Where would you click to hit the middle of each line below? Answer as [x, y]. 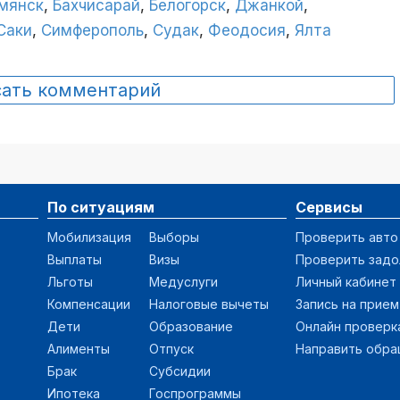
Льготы [70, 281]
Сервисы [329, 207]
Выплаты [75, 259]
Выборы [174, 237]
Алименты [79, 348]
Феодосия [247, 31]
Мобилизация [89, 237]
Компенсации [89, 304]
